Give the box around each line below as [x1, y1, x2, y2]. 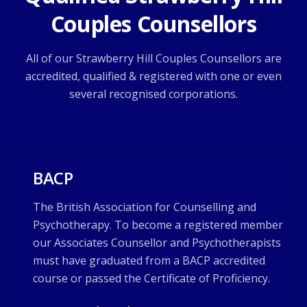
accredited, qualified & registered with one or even [25, 69, 282, 84]
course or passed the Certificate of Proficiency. [33, 271, 270, 286]
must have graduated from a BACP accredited [33, 253, 265, 268]
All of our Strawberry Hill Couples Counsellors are [25, 51, 282, 66]
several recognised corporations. [69, 86, 238, 101]
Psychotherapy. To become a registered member [33, 217, 283, 232]
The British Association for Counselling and [33, 199, 256, 214]
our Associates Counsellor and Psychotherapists [33, 235, 281, 250]
